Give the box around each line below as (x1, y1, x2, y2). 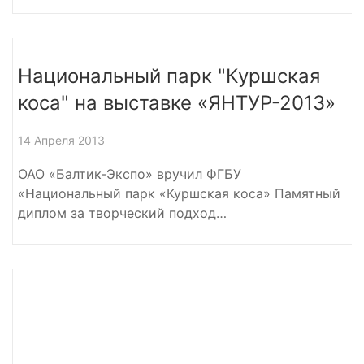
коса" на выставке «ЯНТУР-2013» (18, 90, 336, 115)
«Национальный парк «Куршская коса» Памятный (18, 184, 340, 201)
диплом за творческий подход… (18, 204, 227, 221)
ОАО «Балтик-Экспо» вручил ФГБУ (18, 165, 241, 182)
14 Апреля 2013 (18, 132, 105, 147)
